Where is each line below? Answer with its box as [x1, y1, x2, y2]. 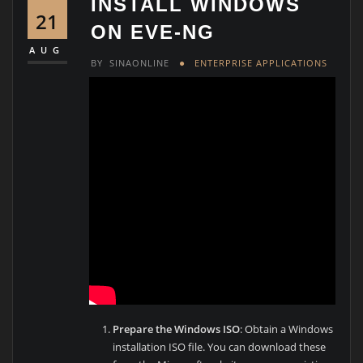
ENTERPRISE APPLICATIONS [194, 56, 327, 69]
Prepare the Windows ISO [113, 321, 241, 336]
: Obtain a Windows [240, 321, 334, 336]
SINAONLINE [109, 56, 170, 69]
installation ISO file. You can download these [113, 339, 327, 354]
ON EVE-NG [91, 21, 216, 44]
